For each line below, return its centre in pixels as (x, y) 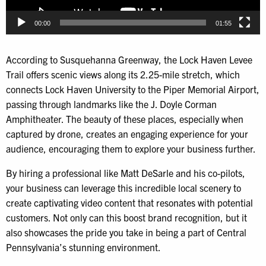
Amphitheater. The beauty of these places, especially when (125, 119)
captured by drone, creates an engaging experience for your (127, 134)
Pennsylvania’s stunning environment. (83, 247)
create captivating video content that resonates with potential (129, 203)
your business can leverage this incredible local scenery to (123, 188)
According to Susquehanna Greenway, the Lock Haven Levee (129, 60)
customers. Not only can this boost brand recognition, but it (126, 218)
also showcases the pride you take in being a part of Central (126, 232)
